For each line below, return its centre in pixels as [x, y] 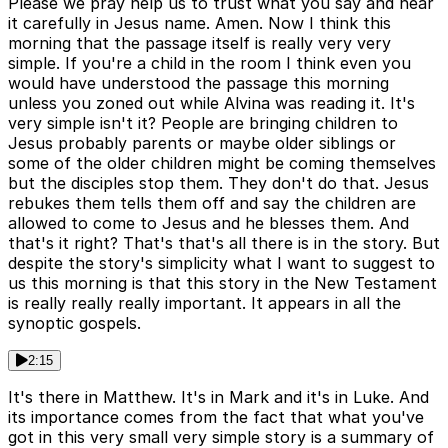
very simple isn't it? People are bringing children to [203, 123]
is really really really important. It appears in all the [204, 303]
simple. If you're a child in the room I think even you [209, 63]
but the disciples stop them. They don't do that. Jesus [218, 183]
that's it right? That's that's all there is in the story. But [224, 243]
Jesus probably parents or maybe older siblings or [202, 143]
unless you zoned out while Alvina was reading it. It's [211, 103]
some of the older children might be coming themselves [222, 163]
